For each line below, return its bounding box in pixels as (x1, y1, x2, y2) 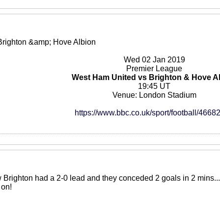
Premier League (126, 64, 182, 73)
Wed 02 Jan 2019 (123, 55, 185, 64)
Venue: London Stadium (112, 91, 196, 99)
